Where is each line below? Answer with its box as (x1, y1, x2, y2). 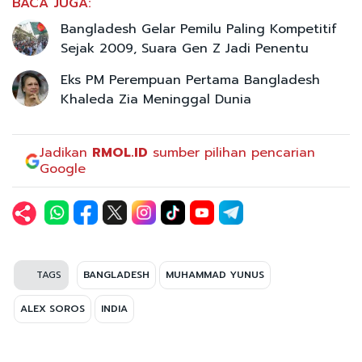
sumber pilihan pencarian (148, 142, 316, 162)
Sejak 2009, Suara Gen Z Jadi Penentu (61, 38, 309, 58)
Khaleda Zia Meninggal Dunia (61, 89, 251, 109)
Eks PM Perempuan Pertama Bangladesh (61, 69, 320, 90)
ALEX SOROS (20, 301, 85, 316)
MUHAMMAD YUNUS (166, 267, 264, 282)
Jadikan (40, 142, 93, 162)
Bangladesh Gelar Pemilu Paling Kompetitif (61, 19, 337, 39)
